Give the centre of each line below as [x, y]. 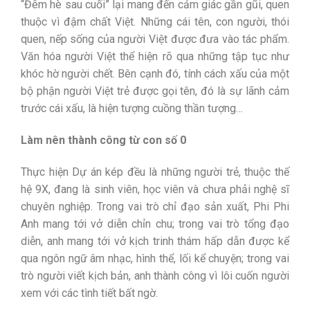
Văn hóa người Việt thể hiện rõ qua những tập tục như [155, 56]
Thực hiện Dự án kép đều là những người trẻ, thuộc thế [155, 172]
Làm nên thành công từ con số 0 [103, 140]
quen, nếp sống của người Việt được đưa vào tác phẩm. [155, 39]
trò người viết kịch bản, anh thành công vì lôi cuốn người [155, 275]
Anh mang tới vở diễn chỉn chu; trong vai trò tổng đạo [155, 224]
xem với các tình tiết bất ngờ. [89, 293]
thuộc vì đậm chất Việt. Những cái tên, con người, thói [155, 21]
